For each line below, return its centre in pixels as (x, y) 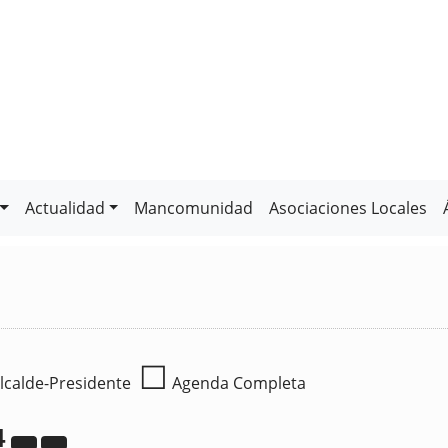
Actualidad (64, 208)
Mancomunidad (194, 208)
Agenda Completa (237, 383)
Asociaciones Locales (348, 208)
